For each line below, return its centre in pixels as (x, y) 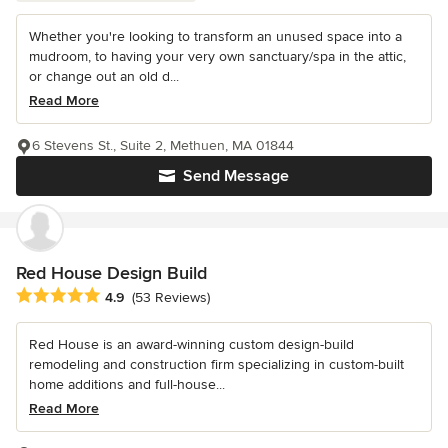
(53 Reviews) (171, 298)
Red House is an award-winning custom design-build (191, 345)
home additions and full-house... (127, 385)
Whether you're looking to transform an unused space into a (215, 37)
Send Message (236, 176)
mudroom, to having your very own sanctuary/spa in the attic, (217, 57)
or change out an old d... (104, 77)
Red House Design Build (111, 273)
